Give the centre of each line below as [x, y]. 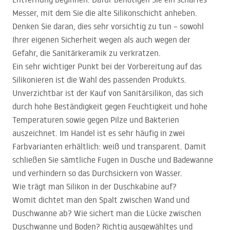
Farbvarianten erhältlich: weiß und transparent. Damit [109, 147]
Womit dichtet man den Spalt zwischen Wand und [101, 200]
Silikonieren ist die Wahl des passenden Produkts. [99, 80]
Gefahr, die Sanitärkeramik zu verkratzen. [87, 53]
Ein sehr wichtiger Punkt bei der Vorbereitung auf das [107, 66]
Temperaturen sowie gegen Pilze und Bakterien [96, 120]
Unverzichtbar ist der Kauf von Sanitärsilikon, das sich [108, 93]
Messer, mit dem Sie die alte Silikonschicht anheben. [105, 13]
